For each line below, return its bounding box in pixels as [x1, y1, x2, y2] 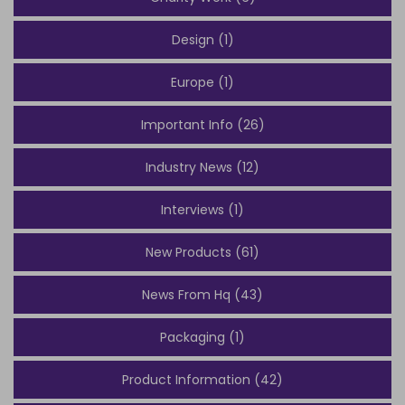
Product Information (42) [122, 371, 283, 390]
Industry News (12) [146, 158, 259, 177]
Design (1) [171, 31, 234, 50]
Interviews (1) [161, 201, 244, 220]
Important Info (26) [140, 116, 265, 135]
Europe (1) [171, 73, 234, 92]
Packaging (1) [160, 328, 245, 347]
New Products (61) [146, 243, 259, 262]
